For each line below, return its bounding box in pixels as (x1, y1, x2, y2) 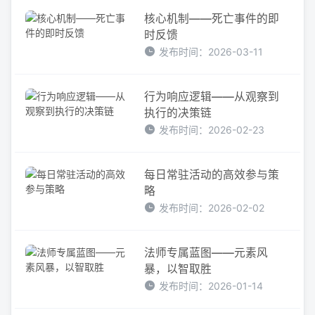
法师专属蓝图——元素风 (144, 245, 269, 259)
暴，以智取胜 (144, 262, 212, 276)
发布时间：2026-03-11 (159, 45, 264, 58)
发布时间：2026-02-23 (159, 123, 265, 136)
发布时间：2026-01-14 (159, 279, 264, 292)
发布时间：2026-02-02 (159, 201, 265, 214)
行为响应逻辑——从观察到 (144, 89, 280, 103)
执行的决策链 (144, 105, 212, 120)
